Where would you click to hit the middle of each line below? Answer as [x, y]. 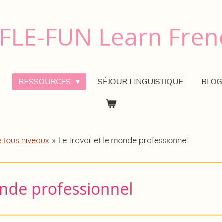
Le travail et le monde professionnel [123, 140]
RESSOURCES [45, 82]
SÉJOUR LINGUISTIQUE [140, 82]
